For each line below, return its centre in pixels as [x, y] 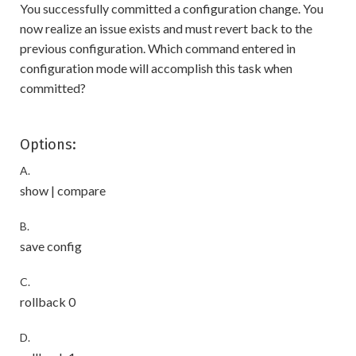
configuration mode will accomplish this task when [156, 68]
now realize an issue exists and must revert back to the [166, 29]
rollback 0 [48, 302]
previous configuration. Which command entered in [158, 48]
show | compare [63, 191]
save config [51, 246]
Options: [48, 145]
